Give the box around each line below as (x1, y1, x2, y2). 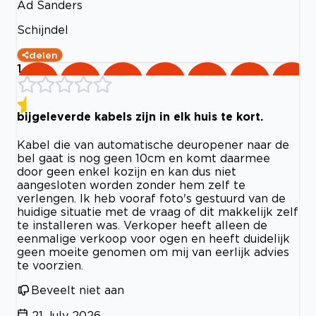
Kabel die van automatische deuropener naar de (17, 138, 289, 151)
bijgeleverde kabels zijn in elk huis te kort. (17, 109, 263, 123)
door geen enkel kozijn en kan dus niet (17, 164, 236, 178)
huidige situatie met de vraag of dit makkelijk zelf (17, 205, 298, 218)
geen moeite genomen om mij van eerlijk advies (17, 245, 289, 258)
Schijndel (17, 23, 68, 37)
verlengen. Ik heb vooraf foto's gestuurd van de (17, 191, 286, 205)
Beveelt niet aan (31, 283, 124, 296)
